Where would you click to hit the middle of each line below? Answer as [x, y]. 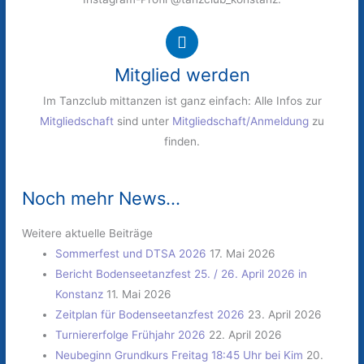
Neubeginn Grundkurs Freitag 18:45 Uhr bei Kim [180, 355]
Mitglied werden [182, 74]
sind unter [143, 121]
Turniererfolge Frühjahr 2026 [131, 335]
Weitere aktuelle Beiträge [88, 234]
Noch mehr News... [102, 199]
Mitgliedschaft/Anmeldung [240, 121]
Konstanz [80, 295]
